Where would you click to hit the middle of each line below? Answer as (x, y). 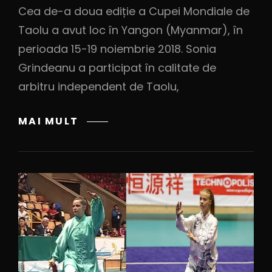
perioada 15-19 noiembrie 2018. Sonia (117, 49)
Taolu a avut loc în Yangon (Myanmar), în (131, 30)
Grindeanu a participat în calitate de (117, 67)
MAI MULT (48, 121)
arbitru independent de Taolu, (99, 86)
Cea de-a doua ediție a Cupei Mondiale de (134, 11)
